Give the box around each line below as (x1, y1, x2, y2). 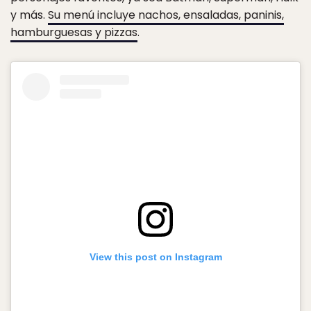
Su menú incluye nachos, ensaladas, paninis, (48, 6, 284, 23)
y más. (10, 6, 48, 23)
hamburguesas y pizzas (10, 24, 137, 40)
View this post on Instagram (89, 251, 222, 262)
